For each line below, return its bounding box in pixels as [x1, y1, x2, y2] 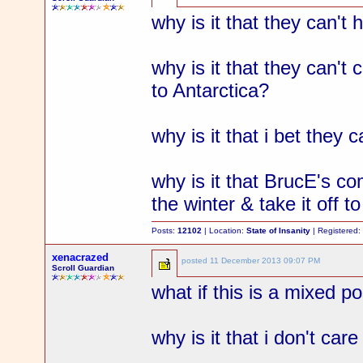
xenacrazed [52, 251, 109, 263]
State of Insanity [246, 226, 311, 235]
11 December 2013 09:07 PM [210, 256, 321, 265]
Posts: [152, 226, 178, 235]
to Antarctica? [152, 79, 270, 101]
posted [181, 256, 211, 265]
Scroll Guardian [52, 263, 115, 272]
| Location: [202, 226, 247, 235]
